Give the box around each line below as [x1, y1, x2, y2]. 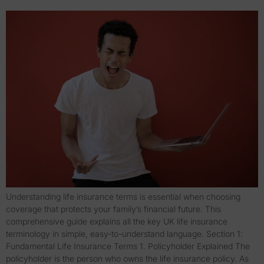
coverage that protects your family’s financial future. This [6, 204, 221, 214]
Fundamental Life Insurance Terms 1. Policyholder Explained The [6, 241, 250, 252]
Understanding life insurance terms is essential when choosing [6, 192, 240, 202]
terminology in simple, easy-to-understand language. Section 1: [6, 229, 243, 239]
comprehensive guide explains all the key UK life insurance [6, 216, 227, 227]
